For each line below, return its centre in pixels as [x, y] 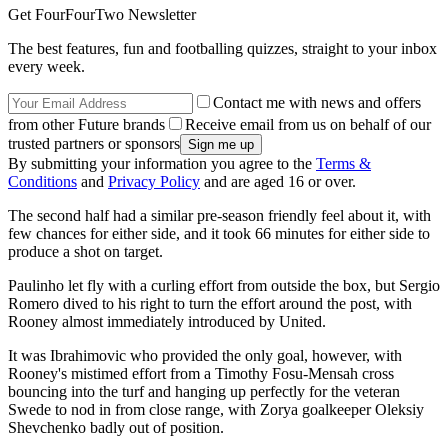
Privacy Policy [154, 181]
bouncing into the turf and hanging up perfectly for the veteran [204, 391]
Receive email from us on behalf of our [308, 124]
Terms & [343, 163]
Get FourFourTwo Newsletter [102, 14]
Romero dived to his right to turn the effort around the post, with [210, 303]
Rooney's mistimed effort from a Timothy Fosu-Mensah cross [201, 373]
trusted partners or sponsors [94, 143]
